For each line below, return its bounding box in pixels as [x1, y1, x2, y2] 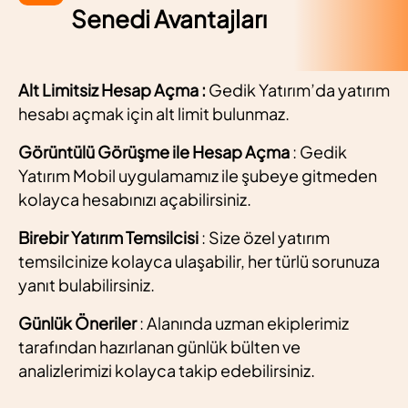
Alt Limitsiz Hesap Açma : [18, 78, 209, 100]
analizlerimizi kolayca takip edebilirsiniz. [18, 359, 315, 381]
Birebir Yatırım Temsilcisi [18, 226, 199, 248]
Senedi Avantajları [71, 3, 267, 34]
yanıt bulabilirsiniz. [18, 273, 155, 295]
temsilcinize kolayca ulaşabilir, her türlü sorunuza [18, 250, 380, 271]
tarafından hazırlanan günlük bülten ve [18, 335, 301, 357]
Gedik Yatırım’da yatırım [209, 78, 390, 100]
